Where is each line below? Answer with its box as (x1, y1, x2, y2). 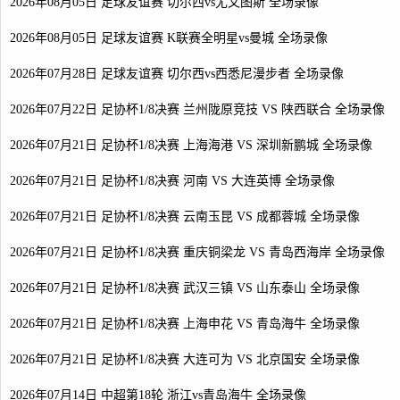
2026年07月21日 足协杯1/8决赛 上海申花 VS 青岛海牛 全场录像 (10, 317, 360, 330)
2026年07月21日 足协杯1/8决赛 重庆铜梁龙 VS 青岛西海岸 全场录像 (10, 246, 385, 259)
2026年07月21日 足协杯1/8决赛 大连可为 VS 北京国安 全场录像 (10, 353, 360, 366)
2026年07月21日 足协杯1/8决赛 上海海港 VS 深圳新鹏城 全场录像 (10, 138, 372, 152)
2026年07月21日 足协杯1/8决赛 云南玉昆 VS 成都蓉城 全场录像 (10, 210, 360, 223)
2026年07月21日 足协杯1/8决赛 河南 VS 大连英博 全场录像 (10, 174, 335, 187)
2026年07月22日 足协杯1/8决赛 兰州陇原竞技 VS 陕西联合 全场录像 (10, 103, 385, 116)
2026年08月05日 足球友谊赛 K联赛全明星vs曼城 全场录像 (10, 31, 328, 45)
